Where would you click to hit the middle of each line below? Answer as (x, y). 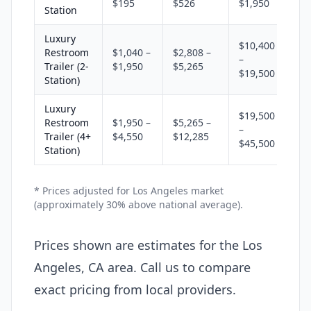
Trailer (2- (67, 66)
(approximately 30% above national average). (138, 204)
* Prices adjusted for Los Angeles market (129, 190)
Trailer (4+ (68, 136)
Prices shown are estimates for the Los (148, 245)
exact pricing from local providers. (135, 289)
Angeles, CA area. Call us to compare (142, 267)
